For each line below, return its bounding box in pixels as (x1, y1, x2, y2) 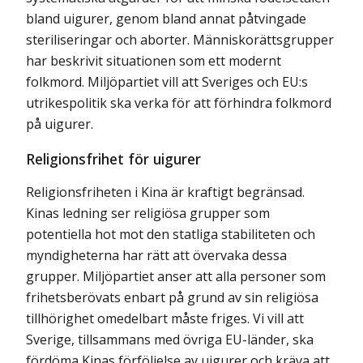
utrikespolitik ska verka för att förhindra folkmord (26, 93, 331, 112)
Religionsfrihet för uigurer (26, 148, 201, 169)
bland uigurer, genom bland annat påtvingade (26, 9, 306, 28)
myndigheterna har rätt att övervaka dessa (26, 246, 287, 264)
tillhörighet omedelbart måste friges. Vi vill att (26, 309, 304, 327)
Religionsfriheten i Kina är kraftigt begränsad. (26, 182, 305, 201)
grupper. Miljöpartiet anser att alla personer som (26, 267, 326, 285)
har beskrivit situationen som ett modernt (26, 51, 281, 70)
